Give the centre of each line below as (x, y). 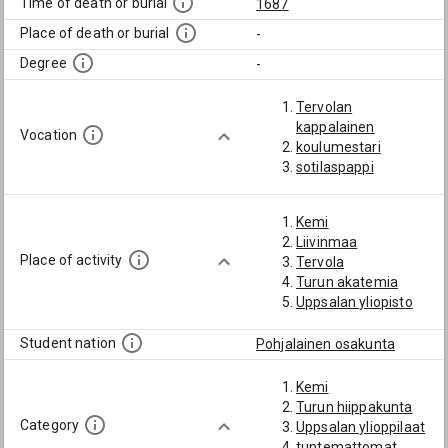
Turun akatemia (347, 282)
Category (50, 425)
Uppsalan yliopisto (354, 302)
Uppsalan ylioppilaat (360, 427)
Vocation (49, 135)
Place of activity (71, 260)
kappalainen (335, 127)
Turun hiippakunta (354, 407)
